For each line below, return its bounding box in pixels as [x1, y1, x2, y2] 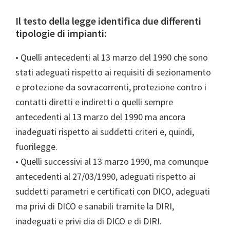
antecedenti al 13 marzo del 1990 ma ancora [15, 111, 185, 123]
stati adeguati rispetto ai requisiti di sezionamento [15, 66, 211, 79]
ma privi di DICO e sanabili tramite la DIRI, [15, 200, 174, 213]
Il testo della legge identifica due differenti [15, 14, 201, 28]
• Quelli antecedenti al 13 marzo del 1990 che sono [15, 51, 208, 64]
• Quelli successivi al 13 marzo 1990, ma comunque [15, 156, 208, 168]
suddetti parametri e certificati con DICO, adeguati [15, 185, 210, 198]
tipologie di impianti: [15, 27, 107, 40]
